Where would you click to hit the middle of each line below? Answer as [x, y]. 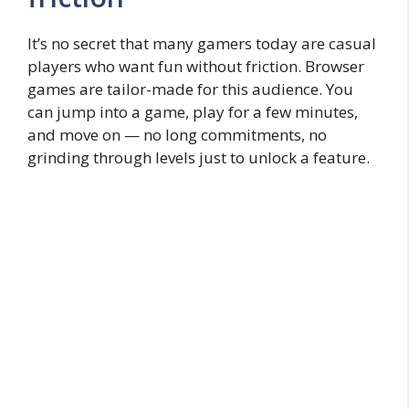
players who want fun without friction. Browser [196, 66]
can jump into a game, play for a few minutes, [193, 111]
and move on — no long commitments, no [177, 134]
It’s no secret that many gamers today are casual [202, 43]
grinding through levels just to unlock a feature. [199, 157]
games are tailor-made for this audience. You [190, 89]
